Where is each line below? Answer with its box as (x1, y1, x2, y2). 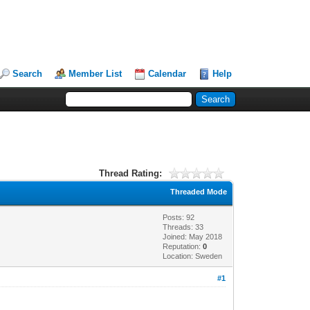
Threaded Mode (170, 187, 228, 196)
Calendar (148, 69, 187, 79)
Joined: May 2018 (163, 232, 223, 241)
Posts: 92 (163, 212, 195, 221)
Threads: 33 (163, 222, 204, 231)
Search (12, 69, 43, 79)
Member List (69, 69, 122, 79)
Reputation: (163, 241, 203, 250)
